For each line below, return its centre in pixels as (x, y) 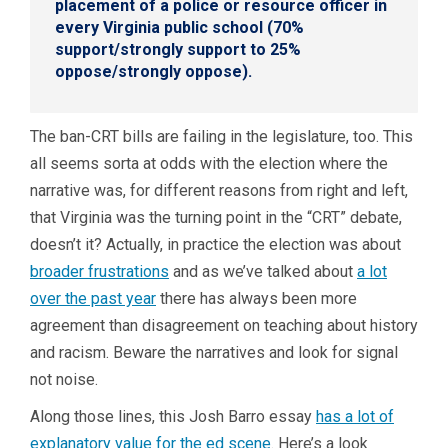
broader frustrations (99, 271)
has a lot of (355, 416)
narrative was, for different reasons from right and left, (219, 190)
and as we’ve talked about (263, 271)
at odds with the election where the (265, 163)
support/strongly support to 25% (178, 49)
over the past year (93, 298)
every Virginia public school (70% (179, 27)
